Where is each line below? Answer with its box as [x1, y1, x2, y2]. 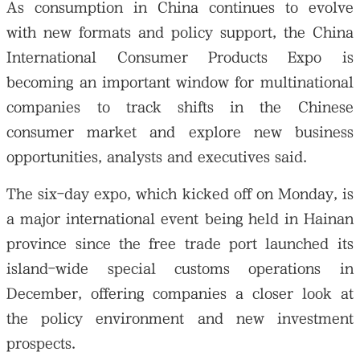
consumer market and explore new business [6, 123, 354, 141]
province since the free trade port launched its [6, 235, 354, 252]
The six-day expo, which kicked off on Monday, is [6, 185, 354, 202]
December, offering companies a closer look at [6, 284, 354, 302]
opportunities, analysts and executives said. [6, 148, 308, 166]
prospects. [6, 334, 76, 352]
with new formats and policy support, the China [6, 23, 354, 41]
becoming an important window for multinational [6, 73, 354, 91]
